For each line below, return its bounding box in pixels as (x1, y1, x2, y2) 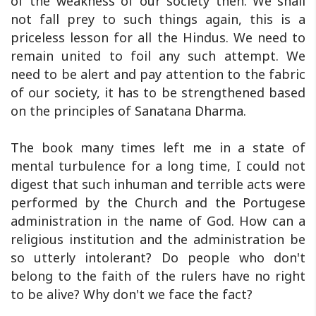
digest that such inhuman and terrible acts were (11, 175, 305, 193)
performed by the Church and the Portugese (11, 193, 305, 211)
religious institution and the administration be (11, 230, 305, 248)
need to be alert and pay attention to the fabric (11, 65, 305, 83)
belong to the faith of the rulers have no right (11, 267, 305, 284)
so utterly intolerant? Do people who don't (11, 248, 305, 266)
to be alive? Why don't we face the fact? (11, 285, 253, 303)
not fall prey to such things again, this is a (11, 10, 305, 28)
